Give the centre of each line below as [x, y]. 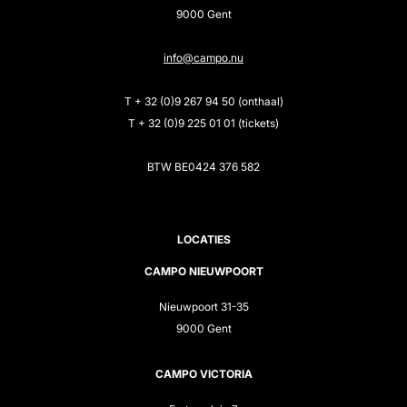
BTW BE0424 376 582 [203, 166]
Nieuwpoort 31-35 [203, 306]
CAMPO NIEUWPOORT [203, 271]
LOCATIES [203, 239]
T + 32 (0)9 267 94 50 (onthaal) [203, 101]
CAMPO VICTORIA [203, 373]
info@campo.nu [203, 57]
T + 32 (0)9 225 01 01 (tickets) [203, 123]
